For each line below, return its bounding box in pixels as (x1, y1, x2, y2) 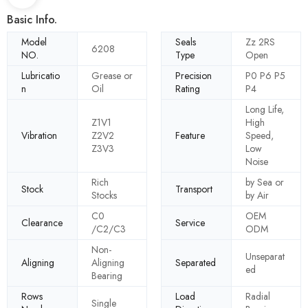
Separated (175, 256, 216, 270)
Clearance (21, 215, 63, 230)
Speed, (245, 129, 274, 143)
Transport (175, 181, 212, 196)
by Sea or (245, 175, 284, 190)
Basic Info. (7, 12, 57, 28)
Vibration (21, 129, 57, 143)
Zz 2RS (245, 35, 275, 49)
